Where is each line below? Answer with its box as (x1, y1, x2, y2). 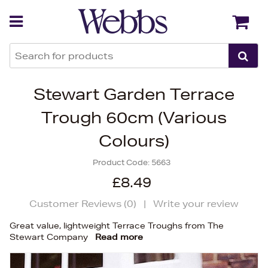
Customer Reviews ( (29, 198, 127, 209)
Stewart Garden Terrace (33, 85, 234, 103)
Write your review (153, 198, 239, 209)
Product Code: (93, 157, 151, 167)
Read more (95, 232, 143, 242)
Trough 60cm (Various (41, 108, 227, 127)
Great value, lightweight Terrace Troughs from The (10, 220, 224, 231)
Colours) (99, 132, 169, 150)
